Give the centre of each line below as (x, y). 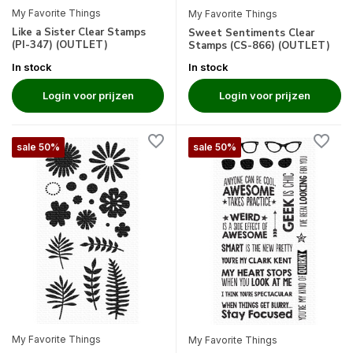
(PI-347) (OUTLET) (60, 45)
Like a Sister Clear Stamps (79, 32)
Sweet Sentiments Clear (251, 33)
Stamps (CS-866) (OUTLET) (259, 46)
